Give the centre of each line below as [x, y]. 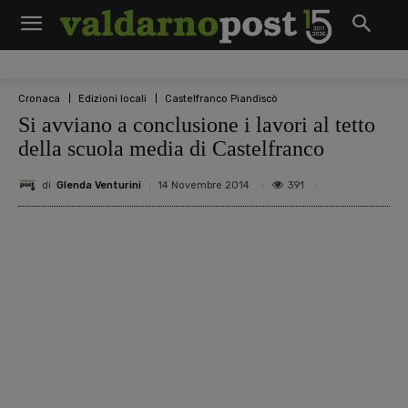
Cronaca [39, 98]
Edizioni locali [112, 98]
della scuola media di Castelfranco [171, 148]
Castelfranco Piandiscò [221, 98]
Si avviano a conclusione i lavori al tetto [197, 125]
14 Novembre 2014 [204, 185]
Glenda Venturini [99, 185]
